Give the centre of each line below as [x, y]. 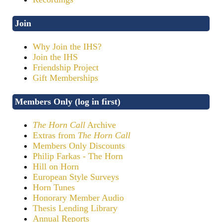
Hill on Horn [56, 166]
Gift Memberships [65, 78]
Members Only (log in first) [68, 101]
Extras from [55, 135]
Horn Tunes [54, 187]
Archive [101, 125]
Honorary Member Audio [78, 197]
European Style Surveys [76, 177]
